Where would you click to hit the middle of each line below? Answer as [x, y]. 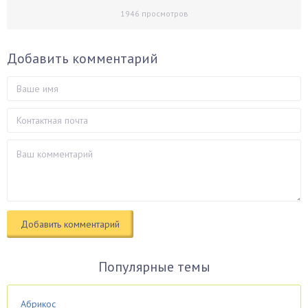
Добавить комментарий [82, 58]
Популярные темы [154, 267]
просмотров [164, 13]
